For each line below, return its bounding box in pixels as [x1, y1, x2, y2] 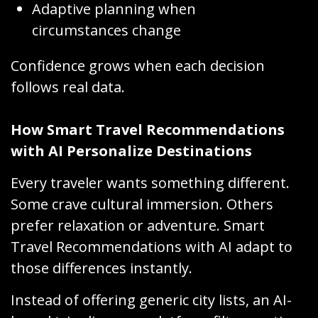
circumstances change [32, 21, 181, 40]
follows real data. [11, 77, 125, 97]
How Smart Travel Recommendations [11, 120, 285, 140]
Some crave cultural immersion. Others [11, 194, 273, 214]
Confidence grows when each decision [11, 56, 265, 76]
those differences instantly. [11, 258, 192, 278]
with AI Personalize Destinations [11, 141, 252, 161]
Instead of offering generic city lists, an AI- [11, 290, 292, 310]
